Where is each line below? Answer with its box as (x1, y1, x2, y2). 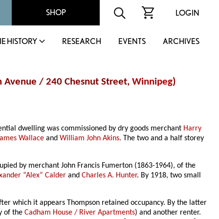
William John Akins (60, 134, 120, 143)
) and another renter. (135, 209, 201, 217)
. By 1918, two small (137, 172, 201, 180)
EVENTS (118, 37, 146, 46)
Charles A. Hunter (82, 172, 137, 180)
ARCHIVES (163, 37, 199, 46)
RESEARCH (62, 37, 101, 46)
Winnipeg (132, 77, 173, 88)
